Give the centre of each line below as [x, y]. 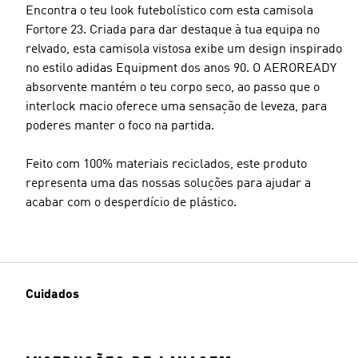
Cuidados [52, 294]
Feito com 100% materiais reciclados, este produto [166, 165]
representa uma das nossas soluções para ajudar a [168, 184]
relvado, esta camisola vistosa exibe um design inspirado [184, 50]
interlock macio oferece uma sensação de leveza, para [176, 107]
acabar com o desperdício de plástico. [131, 203]
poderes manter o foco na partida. [120, 126]
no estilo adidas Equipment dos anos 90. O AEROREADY [181, 69]
